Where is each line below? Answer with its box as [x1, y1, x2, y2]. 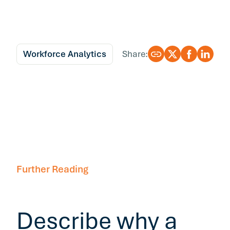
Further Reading [16, 162, 88, 176]
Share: [122, 48, 148, 60]
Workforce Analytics [23, 48, 106, 60]
